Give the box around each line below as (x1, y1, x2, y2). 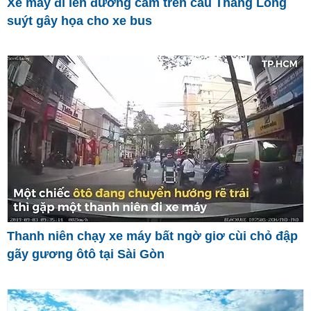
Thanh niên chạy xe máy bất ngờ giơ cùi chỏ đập (7, 229, 298, 244)
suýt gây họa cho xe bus (7, 13, 152, 28)
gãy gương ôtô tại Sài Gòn (7, 247, 165, 262)
